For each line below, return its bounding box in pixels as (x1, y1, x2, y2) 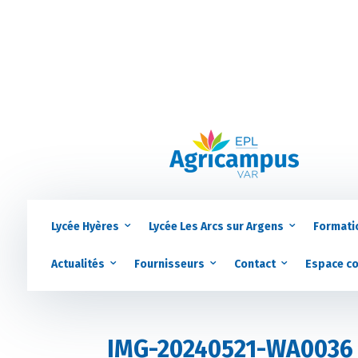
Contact (233, 257, 276, 271)
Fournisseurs (133, 257, 205, 271)
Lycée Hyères (50, 219, 119, 233)
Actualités (50, 257, 105, 271)
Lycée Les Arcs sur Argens (148, 219, 284, 233)
